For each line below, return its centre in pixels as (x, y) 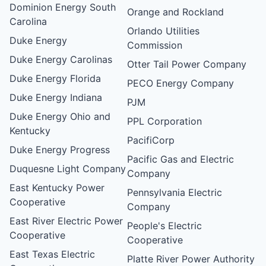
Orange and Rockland (176, 12)
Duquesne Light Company (68, 168)
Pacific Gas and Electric (181, 159)
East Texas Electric (52, 254)
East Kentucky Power (57, 187)
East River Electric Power (66, 221)
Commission (155, 45)
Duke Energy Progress (60, 149)
